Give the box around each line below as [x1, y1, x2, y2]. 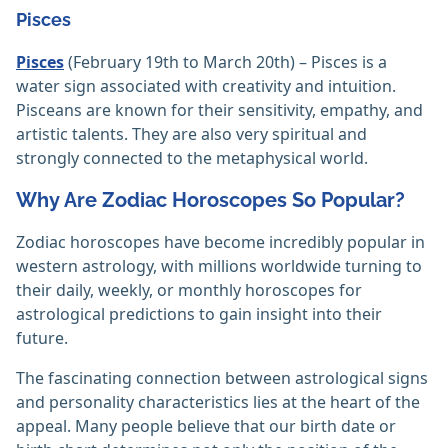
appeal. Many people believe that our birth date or [16, 415, 396, 438]
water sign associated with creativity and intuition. [16, 75, 396, 98]
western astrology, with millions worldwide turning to [16, 255, 422, 278]
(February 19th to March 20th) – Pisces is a [64, 51, 387, 74]
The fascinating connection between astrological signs [16, 367, 428, 390]
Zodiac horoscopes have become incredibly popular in [16, 231, 425, 254]
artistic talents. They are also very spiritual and [16, 123, 367, 146]
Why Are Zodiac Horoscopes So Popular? [16, 188, 405, 213]
